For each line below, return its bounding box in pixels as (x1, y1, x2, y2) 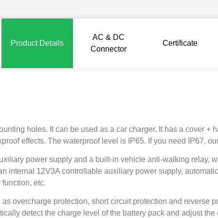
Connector (91, 44, 127, 53)
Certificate (163, 38, 198, 47)
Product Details (10, 38, 64, 47)
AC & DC (92, 33, 125, 41)
